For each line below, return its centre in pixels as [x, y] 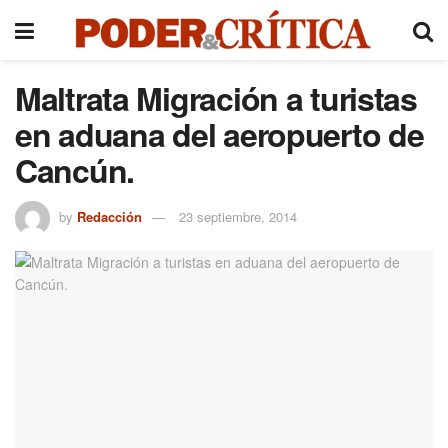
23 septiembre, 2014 [238, 216]
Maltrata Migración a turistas [216, 98]
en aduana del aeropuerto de [219, 134]
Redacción [109, 216]
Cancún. [75, 170]
